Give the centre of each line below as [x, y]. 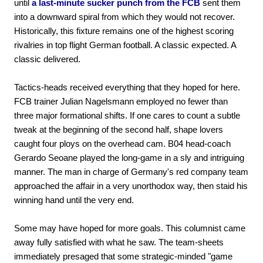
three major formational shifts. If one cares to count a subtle [127, 115]
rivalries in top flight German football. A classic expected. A [125, 45]
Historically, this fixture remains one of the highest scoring [124, 31]
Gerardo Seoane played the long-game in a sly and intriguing [129, 157]
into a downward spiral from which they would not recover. [124, 16]
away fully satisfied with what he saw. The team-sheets [119, 242]
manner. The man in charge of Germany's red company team [131, 171]
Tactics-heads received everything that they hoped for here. [127, 87]
